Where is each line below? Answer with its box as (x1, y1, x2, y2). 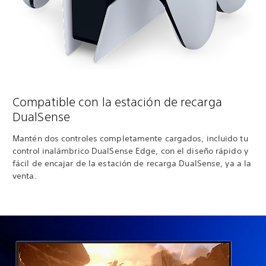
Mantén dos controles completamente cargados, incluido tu (12, 133, 248, 144)
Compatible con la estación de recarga (12, 95, 222, 109)
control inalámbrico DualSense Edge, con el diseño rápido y (12, 145, 248, 157)
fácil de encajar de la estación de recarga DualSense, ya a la (12, 158, 252, 169)
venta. (12, 170, 37, 182)
